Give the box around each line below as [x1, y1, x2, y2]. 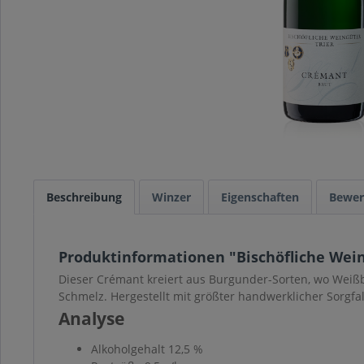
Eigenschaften [221, 189, 299, 206]
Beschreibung [46, 189, 122, 206]
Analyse [58, 307, 128, 331]
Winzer [152, 189, 191, 206]
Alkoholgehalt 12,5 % [91, 341, 206, 357]
